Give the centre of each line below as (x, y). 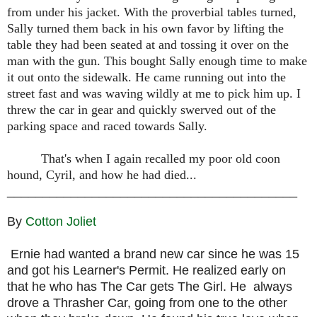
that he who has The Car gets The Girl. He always (150, 287)
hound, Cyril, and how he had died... (102, 175)
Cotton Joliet (61, 222)
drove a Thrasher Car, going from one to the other (147, 303)
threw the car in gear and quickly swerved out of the (142, 110)
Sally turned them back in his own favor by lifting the (145, 29)
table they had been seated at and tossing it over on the (148, 45)
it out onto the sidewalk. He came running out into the (146, 77)
